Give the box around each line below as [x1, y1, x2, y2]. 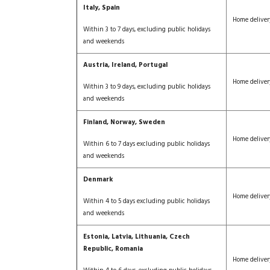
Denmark [83, 174, 113, 185]
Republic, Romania [83, 243, 143, 254]
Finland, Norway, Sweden [83, 117, 165, 128]
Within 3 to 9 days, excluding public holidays [83, 81, 210, 92]
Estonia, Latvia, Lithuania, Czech [83, 231, 190, 242]
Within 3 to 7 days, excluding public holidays [83, 24, 210, 35]
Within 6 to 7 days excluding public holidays [83, 139, 210, 149]
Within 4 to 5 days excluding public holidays [83, 196, 210, 207]
